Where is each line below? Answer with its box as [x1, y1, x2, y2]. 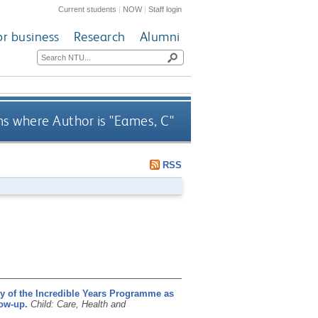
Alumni [139, 28, 180, 45]
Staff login [148, 4, 182, 13]
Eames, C [114, 113, 170, 130]
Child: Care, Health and [30, 298, 126, 309]
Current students [58, 4, 117, 13]
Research [73, 28, 126, 45]
